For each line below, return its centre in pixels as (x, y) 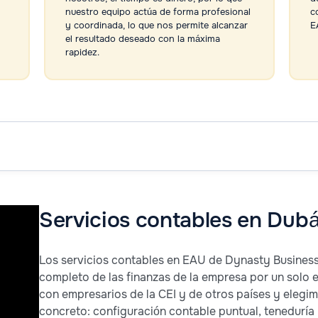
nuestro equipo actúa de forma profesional (158, 12)
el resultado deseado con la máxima (142, 39)
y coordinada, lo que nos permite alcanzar (156, 26)
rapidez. (82, 53)
